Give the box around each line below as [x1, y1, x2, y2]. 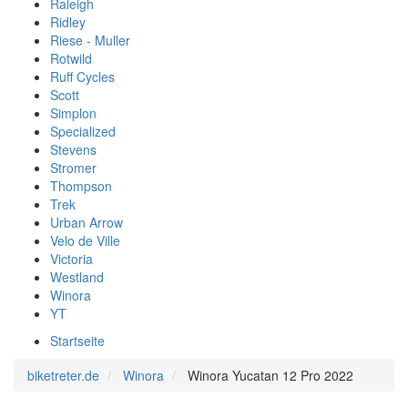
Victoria [50, 250, 93, 268]
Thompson [50, 177, 112, 195]
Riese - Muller [50, 31, 130, 49]
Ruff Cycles [50, 67, 115, 86]
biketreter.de [27, 366, 99, 384]
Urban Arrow [50, 213, 123, 231]
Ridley [50, 13, 86, 31]
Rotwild [50, 49, 92, 67]
